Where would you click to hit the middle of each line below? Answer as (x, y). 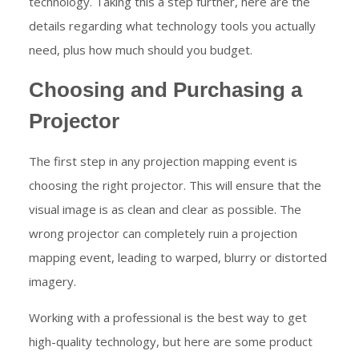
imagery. (52, 282)
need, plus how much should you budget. (141, 49)
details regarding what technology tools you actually (172, 25)
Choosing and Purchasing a (165, 89)
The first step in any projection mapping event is (163, 161)
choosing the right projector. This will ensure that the (175, 186)
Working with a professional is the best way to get (168, 318)
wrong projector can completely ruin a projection (163, 234)
